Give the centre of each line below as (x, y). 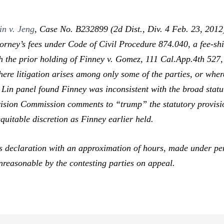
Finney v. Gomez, (113, 59)
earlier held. (131, 119)
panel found (39, 89)
